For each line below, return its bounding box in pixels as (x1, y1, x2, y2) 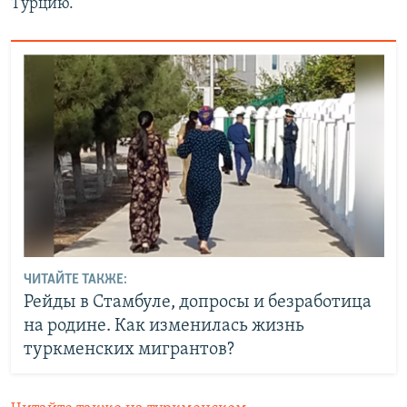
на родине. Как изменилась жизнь (23, 316, 304, 335)
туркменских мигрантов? (23, 340, 234, 359)
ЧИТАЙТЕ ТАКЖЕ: (23, 272, 127, 287)
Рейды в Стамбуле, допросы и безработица (23, 293, 372, 312)
